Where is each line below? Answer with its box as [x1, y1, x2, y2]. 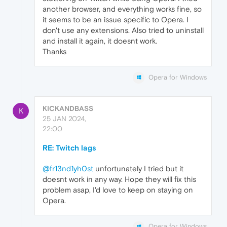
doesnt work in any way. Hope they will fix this [43, 175, 196, 184]
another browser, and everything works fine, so [43, 5, 202, 14]
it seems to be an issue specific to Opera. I [43, 15, 188, 24]
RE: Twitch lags [43, 143, 96, 153]
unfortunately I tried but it [93, 164, 183, 173]
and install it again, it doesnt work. [43, 36, 157, 46]
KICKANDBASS [43, 104, 93, 113]
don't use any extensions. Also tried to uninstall [43, 26, 204, 35]
